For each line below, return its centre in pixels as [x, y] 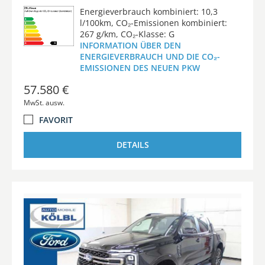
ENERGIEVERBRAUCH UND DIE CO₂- [150, 56]
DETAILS [132, 144]
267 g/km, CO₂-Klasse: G [127, 34]
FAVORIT [56, 119]
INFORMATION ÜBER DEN [130, 45]
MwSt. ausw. [44, 102]
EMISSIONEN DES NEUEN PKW [140, 67]
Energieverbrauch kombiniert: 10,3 [148, 11]
